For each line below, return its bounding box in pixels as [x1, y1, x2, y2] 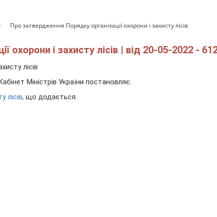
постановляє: [86, 77, 131, 87]
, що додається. [22, 93, 77, 102]
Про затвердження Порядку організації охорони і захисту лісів [10, 21, 188, 30]
